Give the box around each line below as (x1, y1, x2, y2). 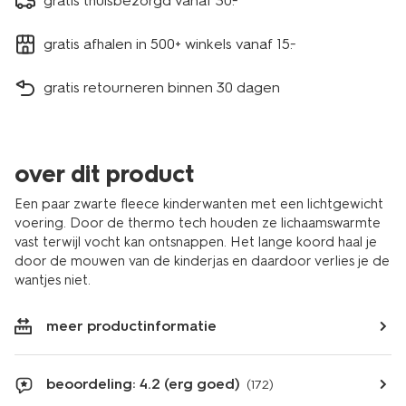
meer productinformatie (46, 317, 217, 334)
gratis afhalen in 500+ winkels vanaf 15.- (43, 34, 296, 53)
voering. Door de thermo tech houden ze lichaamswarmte (14, 215, 381, 231)
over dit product (14, 159, 194, 188)
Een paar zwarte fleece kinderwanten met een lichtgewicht (14, 196, 383, 212)
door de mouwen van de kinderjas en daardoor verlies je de (14, 253, 390, 269)
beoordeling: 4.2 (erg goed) (46, 375, 240, 392)
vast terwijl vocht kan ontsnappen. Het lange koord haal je (14, 234, 377, 250)
